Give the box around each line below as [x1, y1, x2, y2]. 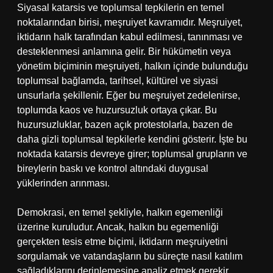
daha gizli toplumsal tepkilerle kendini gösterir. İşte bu [17, 134, 247, 144]
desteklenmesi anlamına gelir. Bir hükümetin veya [17, 46, 231, 57]
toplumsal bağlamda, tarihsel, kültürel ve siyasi [17, 76, 218, 86]
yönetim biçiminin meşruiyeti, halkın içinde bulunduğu [17, 61, 248, 71]
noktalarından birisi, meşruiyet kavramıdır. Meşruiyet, [17, 17, 243, 27]
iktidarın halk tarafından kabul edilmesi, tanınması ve [17, 32, 243, 42]
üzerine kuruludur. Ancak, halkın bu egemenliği [17, 222, 219, 232]
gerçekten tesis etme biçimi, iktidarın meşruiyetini [17, 236, 228, 247]
